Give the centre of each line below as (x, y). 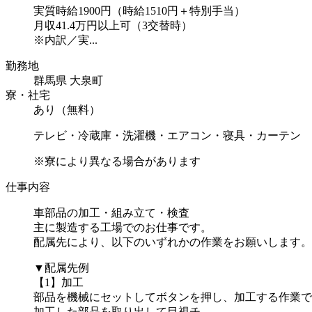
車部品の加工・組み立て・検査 (111, 212)
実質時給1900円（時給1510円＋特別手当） (139, 10)
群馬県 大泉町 (68, 80)
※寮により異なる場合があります (117, 161)
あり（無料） (67, 109)
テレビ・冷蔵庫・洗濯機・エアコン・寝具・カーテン (167, 135)
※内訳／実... (65, 40)
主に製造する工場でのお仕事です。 (123, 227)
